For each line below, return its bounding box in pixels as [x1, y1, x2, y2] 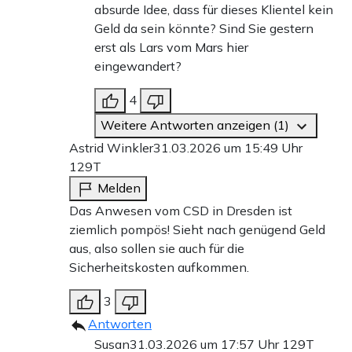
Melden [97, 180, 141, 196]
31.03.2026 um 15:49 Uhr [153, 140, 302, 156]
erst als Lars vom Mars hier [94, 39, 248, 56]
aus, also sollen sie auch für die [69, 240, 244, 257]
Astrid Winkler [69, 140, 153, 156]
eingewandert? [94, 58, 181, 75]
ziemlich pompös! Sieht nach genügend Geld [69, 222, 325, 238]
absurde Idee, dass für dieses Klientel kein [94, 2, 333, 18]
